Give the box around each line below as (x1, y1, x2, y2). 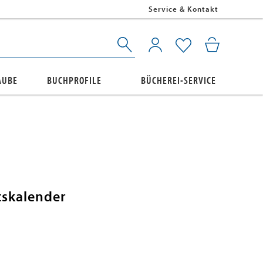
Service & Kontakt (148, 5, 218, 14)
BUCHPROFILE (46, 75, 102, 87)
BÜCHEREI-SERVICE (141, 75, 216, 87)
